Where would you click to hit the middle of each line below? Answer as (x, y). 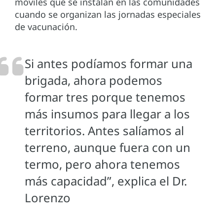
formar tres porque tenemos (105, 97)
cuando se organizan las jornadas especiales (108, 14)
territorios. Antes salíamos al (104, 130)
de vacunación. (47, 26)
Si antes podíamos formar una (109, 63)
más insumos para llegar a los (107, 113)
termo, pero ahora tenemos (102, 164)
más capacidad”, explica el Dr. (106, 181)
